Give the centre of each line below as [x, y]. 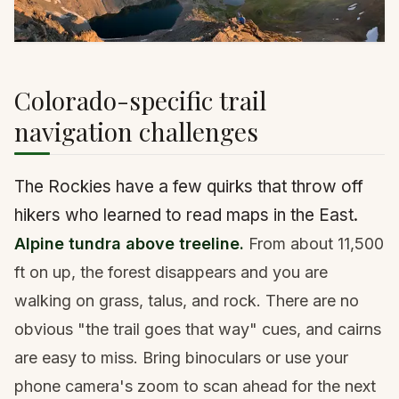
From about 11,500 [314, 244]
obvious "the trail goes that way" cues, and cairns [198, 330]
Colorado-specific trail [140, 101]
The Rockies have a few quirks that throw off [189, 187]
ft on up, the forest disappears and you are [171, 273]
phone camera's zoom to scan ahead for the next [195, 387]
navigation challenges [136, 132]
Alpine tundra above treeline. [129, 244]
